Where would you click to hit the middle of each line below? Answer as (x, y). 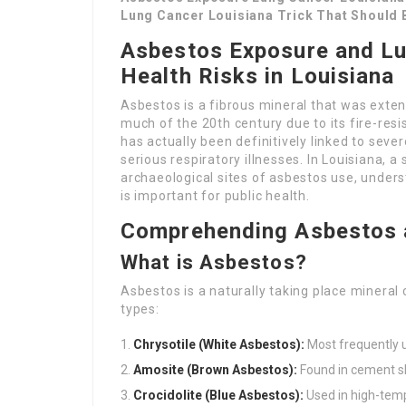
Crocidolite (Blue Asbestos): (218, 395)
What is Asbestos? (214, 262)
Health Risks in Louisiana (258, 76)
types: (140, 309)
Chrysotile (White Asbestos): (219, 344)
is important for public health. (215, 196)
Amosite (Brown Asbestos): (215, 370)
